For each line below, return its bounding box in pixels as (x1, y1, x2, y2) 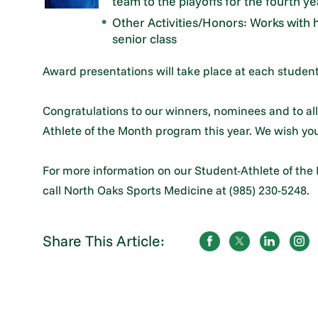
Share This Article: (43, 231, 165, 251)
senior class (112, 31, 177, 47)
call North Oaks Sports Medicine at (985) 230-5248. (43, 182, 310, 197)
